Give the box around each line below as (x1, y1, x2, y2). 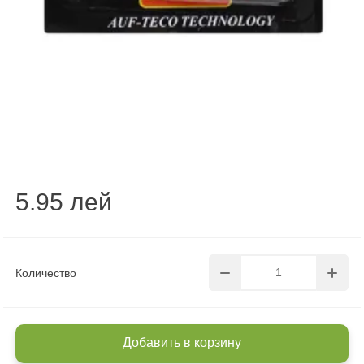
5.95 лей (15, 188, 112, 215)
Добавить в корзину (123, 336, 241, 349)
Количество (15, 266, 76, 279)
